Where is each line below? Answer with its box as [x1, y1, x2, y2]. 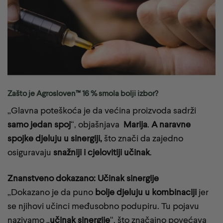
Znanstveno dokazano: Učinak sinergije [7, 172, 159, 183]
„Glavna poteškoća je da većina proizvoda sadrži [7, 105, 196, 116]
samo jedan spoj [7, 119, 71, 130]
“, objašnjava [71, 119, 119, 130]
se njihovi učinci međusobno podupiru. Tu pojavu [7, 200, 199, 211]
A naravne [151, 119, 191, 130]
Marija [119, 119, 147, 130]
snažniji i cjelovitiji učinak [53, 147, 150, 158]
